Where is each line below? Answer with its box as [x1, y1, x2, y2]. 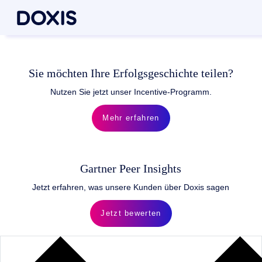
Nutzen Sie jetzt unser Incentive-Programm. [50, 87, 212, 96]
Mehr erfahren [102, 113, 160, 123]
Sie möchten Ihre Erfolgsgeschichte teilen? [28, 67, 233, 80]
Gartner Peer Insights [80, 162, 182, 175]
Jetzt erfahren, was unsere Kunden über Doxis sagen [32, 182, 230, 192]
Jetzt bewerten [101, 208, 161, 218]
